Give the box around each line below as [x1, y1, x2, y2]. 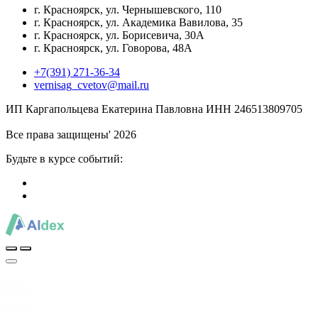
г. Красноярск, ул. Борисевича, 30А [34, 28, 204, 41]
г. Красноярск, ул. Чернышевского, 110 [34, 3, 221, 16]
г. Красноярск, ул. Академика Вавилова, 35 [34, 16, 243, 28]
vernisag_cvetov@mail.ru [34, 78, 149, 91]
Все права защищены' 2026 [6, 128, 136, 141]
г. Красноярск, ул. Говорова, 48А [34, 41, 192, 54]
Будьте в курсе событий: [6, 152, 123, 165]
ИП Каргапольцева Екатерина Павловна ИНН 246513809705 [6, 102, 302, 115]
